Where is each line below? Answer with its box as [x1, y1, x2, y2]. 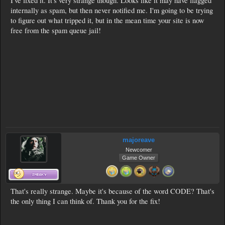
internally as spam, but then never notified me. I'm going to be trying [11, 6, 213, 15]
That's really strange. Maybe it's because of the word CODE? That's [11, 186, 214, 196]
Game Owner [122, 155, 155, 161]
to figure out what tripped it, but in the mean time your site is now [11, 16, 204, 25]
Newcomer [125, 147, 152, 153]
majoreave [123, 136, 155, 144]
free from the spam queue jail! [11, 26, 101, 35]
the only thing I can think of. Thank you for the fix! [11, 196, 160, 206]
